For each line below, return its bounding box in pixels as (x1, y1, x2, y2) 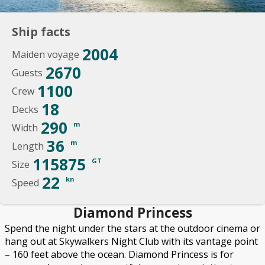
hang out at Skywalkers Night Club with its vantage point (5, 235, 258, 248)
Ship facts (12, 24, 70, 40)
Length (12, 140, 44, 153)
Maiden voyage (12, 48, 79, 61)
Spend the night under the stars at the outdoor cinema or (5, 222, 260, 235)
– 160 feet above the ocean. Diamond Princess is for (5, 248, 234, 261)
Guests (12, 66, 43, 79)
